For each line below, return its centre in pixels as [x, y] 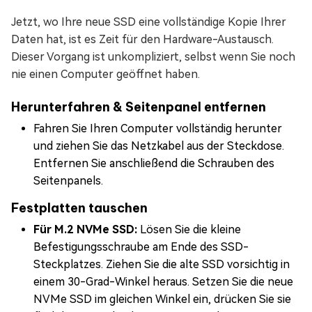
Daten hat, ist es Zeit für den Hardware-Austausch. [142, 39]
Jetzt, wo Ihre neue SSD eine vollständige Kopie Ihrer [149, 22]
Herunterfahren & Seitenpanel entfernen [139, 107]
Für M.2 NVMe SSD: [85, 229]
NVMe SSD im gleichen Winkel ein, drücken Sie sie [162, 299]
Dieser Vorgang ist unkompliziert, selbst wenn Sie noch [153, 56]
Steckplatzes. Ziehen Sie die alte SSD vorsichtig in [162, 264]
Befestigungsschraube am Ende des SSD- [141, 247]
